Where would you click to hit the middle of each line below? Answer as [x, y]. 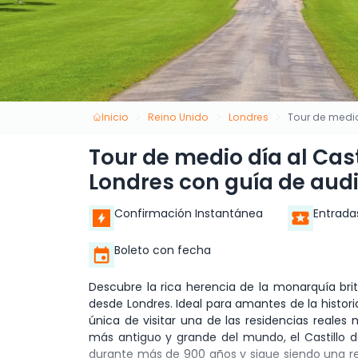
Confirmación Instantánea [189, 214]
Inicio [115, 117]
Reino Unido [179, 117]
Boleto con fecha [163, 251]
